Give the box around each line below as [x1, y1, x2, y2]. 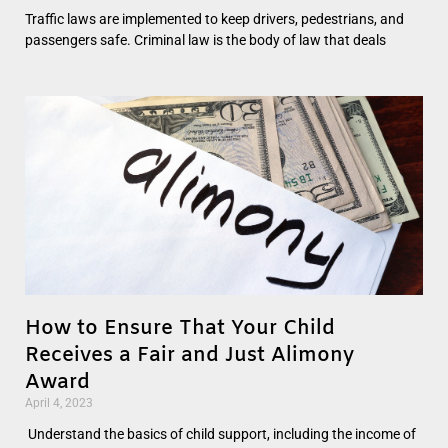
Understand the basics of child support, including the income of [25, 425, 416, 442]
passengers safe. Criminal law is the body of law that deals [25, 31, 386, 48]
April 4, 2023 [25, 395, 93, 410]
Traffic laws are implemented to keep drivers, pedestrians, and [25, 10, 404, 27]
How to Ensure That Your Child [25, 314, 335, 342]
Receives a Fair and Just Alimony [25, 341, 354, 369]
